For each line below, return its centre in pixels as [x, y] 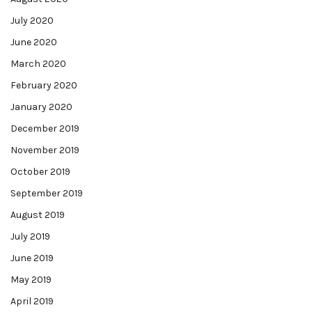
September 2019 [47, 193]
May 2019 [31, 280]
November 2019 [45, 150]
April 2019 [32, 301]
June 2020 [34, 42]
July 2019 [30, 236]
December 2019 [45, 128]
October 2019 [40, 172]
